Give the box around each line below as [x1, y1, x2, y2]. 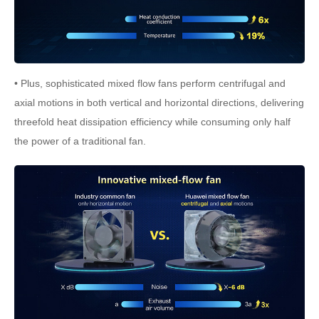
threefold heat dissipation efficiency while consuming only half [14, 115, 291, 127]
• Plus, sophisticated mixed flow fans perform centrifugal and [14, 77, 286, 89]
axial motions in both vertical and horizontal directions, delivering [14, 96, 304, 108]
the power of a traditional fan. [14, 135, 146, 147]
